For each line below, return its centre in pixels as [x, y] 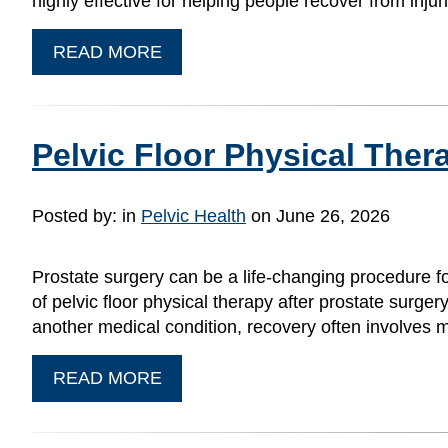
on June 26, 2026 [318, 216]
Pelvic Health [193, 216]
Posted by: [77, 216]
